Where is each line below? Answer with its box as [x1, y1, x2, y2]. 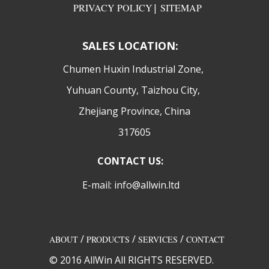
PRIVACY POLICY [73, 1, 153, 14]
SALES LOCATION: [82, 38, 178, 53]
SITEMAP [160, 1, 202, 14]
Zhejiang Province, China [79, 104, 190, 118]
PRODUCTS [86, 234, 130, 245]
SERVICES [138, 234, 178, 245]
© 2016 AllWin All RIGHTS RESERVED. [49, 253, 214, 267]
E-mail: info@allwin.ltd [82, 178, 180, 192]
